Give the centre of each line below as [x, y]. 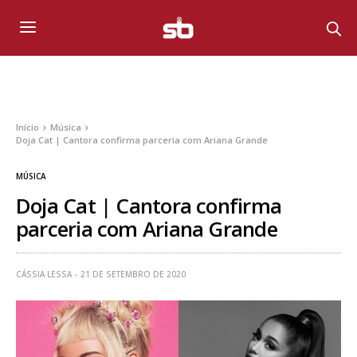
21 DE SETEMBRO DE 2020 [133, 275]
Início [27, 127]
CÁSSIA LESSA [44, 275]
